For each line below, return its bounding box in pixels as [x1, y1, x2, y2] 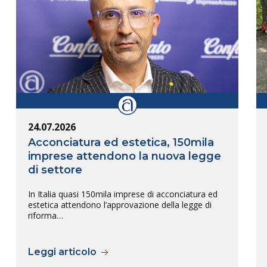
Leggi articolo [28, 246, 100, 257]
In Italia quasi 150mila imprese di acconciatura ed [28, 188, 218, 200]
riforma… [28, 209, 64, 221]
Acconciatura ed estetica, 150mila [28, 135, 215, 149]
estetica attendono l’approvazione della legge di [28, 198, 212, 210]
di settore [28, 163, 83, 176]
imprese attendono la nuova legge [28, 149, 222, 163]
